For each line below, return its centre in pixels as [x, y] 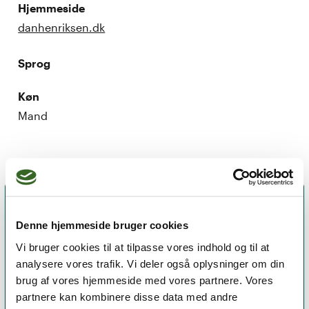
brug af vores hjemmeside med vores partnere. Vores [144, 280]
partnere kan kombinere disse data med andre [127, 297]
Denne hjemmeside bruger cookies [102, 226]
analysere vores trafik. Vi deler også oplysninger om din [150, 263]
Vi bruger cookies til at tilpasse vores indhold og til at [143, 247]
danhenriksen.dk [62, 27]
